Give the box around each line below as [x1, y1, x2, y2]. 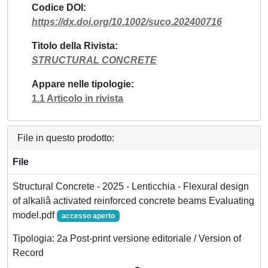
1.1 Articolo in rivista [32, 93, 123, 103]
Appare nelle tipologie [32, 78, 131, 89]
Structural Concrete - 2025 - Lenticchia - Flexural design [13, 181, 249, 191]
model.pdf [13, 209, 57, 220]
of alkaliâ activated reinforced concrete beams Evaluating [13, 195, 254, 206]
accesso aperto [61, 211, 115, 220]
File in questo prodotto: [17, 132, 114, 143]
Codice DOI [32, 2, 83, 13]
